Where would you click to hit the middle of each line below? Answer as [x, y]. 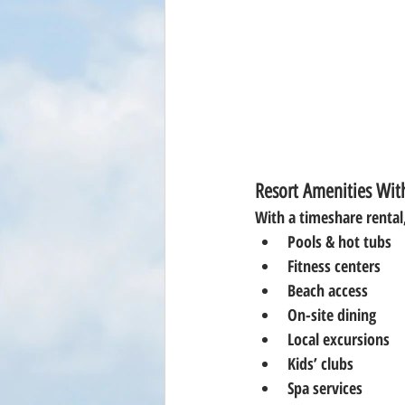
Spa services [325, 388]
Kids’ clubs [320, 364]
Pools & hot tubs [339, 242]
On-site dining [332, 315]
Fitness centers [334, 266]
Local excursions [339, 339]
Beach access [328, 291]
